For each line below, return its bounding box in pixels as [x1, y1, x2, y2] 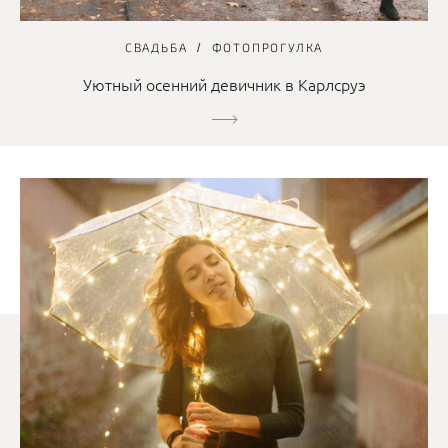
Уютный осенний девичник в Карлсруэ [82, 73, 366, 96]
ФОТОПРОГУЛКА [211, 40, 324, 55]
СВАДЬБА [124, 40, 188, 55]
